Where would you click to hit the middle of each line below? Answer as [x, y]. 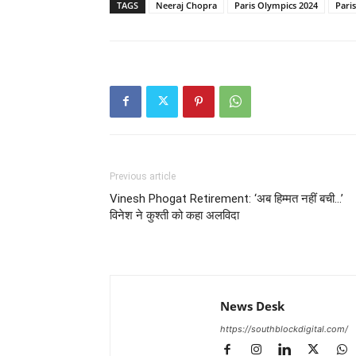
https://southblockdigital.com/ [284, 329]
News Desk [252, 306]
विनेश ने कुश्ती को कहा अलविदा [174, 215]
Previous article [143, 176]
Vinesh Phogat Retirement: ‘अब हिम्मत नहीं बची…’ [226, 198]
